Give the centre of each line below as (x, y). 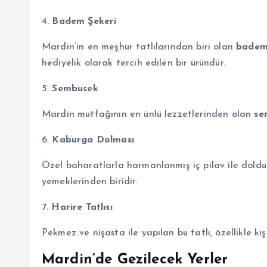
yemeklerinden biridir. (90, 181)
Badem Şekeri (84, 21)
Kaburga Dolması (93, 140)
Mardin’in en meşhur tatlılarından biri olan (139, 47)
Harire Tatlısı (82, 207)
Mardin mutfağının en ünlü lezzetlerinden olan (148, 114)
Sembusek (75, 89)
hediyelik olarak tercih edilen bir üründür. (133, 63)
